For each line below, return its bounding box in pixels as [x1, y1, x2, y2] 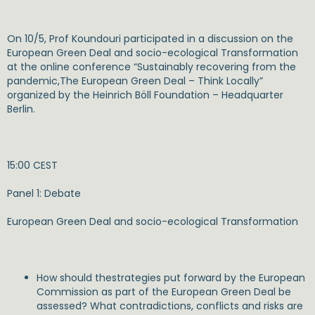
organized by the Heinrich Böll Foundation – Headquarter [7, 88, 283, 102]
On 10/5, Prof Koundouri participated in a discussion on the [7, 32, 293, 46]
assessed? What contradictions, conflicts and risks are [37, 299, 303, 313]
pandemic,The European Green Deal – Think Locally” [7, 74, 263, 88]
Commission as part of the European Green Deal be [37, 285, 291, 299]
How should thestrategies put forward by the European [37, 271, 305, 285]
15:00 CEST [7, 158, 58, 172]
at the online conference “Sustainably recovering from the [7, 60, 296, 74]
